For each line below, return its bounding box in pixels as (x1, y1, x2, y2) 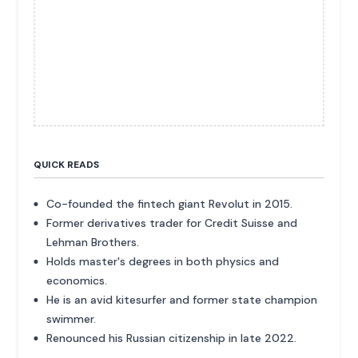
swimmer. (46, 312, 97, 327)
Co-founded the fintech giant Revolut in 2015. (46, 197, 293, 212)
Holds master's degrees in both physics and (46, 254, 280, 269)
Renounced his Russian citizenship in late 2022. (46, 331, 297, 346)
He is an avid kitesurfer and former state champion (46, 292, 318, 308)
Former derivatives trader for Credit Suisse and (46, 216, 298, 231)
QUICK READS (34, 158, 100, 172)
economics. (46, 273, 108, 288)
